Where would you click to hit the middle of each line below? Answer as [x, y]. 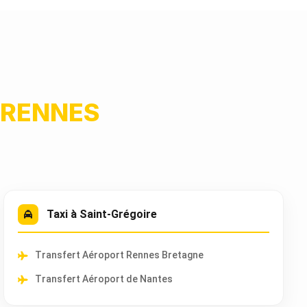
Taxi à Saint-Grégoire [101, 214]
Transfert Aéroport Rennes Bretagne [119, 255]
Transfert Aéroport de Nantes [103, 279]
